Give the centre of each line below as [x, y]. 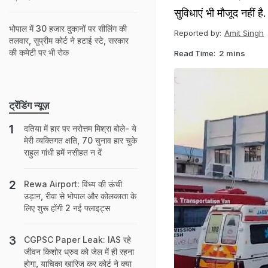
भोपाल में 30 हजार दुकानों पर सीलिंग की [68, 28]
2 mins [232, 53]
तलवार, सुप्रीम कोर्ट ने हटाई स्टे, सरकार [69, 40]
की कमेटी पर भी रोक [39, 52]
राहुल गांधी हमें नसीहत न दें [63, 152]
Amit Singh [244, 33]
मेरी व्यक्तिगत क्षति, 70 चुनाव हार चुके [80, 140]
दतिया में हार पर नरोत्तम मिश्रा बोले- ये [80, 128]
